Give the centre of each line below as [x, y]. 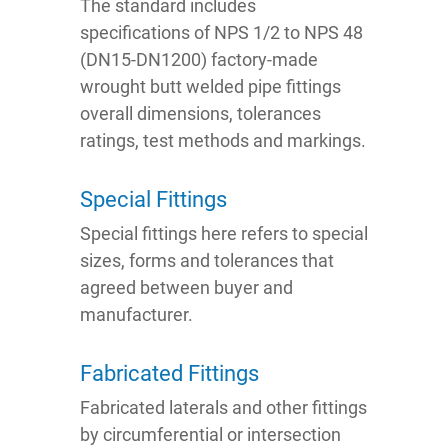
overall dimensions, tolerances [200, 114]
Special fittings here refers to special [224, 234]
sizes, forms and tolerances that [207, 261]
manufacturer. [136, 315]
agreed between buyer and [186, 288]
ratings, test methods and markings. [223, 141]
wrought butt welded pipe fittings [210, 87]
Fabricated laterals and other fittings [223, 408]
